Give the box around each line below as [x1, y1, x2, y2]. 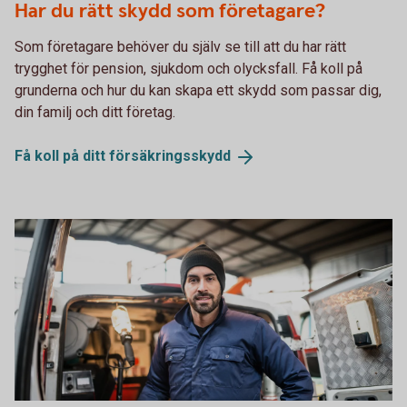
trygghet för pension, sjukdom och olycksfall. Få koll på [15, 59, 362, 77]
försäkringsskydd [109, 146, 231, 164]
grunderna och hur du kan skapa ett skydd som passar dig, [15, 81, 382, 99]
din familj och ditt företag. [15, 103, 175, 121]
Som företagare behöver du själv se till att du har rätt [15, 37, 346, 55]
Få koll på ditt [15, 146, 109, 164]
